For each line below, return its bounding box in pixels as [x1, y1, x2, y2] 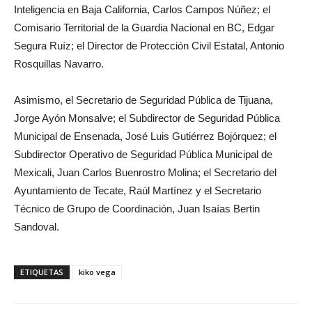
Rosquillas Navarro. [14, 57, 104, 70]
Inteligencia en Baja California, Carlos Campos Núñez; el [14, 3, 270, 15]
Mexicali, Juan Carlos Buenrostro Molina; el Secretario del [14, 166, 276, 178]
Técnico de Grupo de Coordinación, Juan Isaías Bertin [14, 202, 260, 214]
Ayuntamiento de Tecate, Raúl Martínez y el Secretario [14, 184, 261, 196]
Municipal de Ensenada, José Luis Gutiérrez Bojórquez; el [14, 130, 276, 142]
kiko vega [79, 266, 116, 277]
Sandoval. [14, 220, 59, 233]
